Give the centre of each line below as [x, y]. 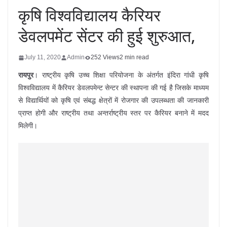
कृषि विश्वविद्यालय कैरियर [89, 15]
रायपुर [26, 75]
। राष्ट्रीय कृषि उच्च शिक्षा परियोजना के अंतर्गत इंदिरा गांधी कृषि [121, 75]
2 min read [134, 57]
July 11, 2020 [43, 57]
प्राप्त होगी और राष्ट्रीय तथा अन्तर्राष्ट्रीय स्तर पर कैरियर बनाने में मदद [113, 113]
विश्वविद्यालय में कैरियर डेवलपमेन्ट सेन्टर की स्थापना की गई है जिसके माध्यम [113, 88]
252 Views [105, 57]
